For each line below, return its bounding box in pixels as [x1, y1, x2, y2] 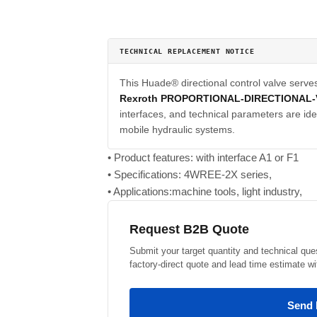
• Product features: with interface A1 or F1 [108, 151, 299, 163]
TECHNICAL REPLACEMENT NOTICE [120, 47, 255, 55]
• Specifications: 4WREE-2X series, [108, 168, 272, 180]
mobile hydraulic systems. [120, 124, 235, 135]
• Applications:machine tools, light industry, [108, 185, 302, 197]
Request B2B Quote [129, 222, 249, 236]
